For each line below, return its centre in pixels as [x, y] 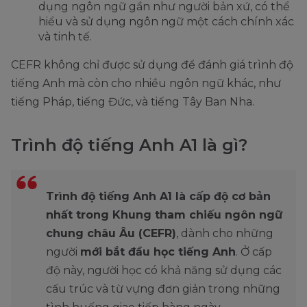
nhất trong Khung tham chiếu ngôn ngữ [164, 214]
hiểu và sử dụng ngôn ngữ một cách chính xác [166, 21]
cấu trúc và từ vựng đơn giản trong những [163, 288]
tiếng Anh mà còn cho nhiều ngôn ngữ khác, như [146, 83]
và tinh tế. [65, 36]
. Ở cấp [254, 251]
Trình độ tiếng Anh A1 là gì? [129, 145]
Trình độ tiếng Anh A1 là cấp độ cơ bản [158, 196]
